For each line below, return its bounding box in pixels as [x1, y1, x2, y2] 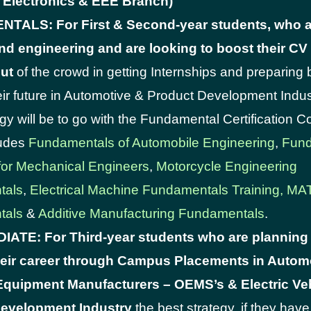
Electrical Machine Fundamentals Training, [30, 183, 283, 197]
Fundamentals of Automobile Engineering [28, 135, 275, 150]
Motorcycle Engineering [156, 159, 297, 174]
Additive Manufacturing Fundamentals [38, 206, 264, 221]
